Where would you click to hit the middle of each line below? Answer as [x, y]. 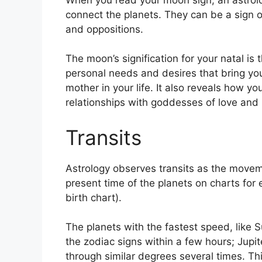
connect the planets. [113, 14]
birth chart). [94, 197]
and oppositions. [104, 29]
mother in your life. [109, 88]
